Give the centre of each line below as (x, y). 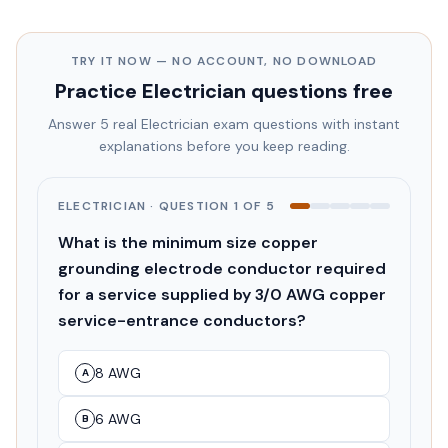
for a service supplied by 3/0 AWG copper (222, 294)
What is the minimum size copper (188, 242)
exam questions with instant (304, 124)
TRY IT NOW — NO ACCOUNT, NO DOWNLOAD (224, 61)
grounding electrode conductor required (222, 268)
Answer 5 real (94, 124)
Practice (98, 91)
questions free (319, 91)
